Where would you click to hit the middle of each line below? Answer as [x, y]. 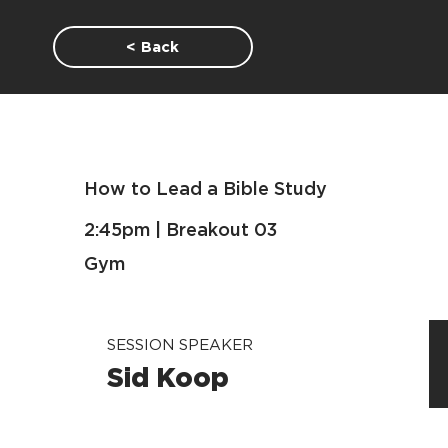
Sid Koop [168, 379]
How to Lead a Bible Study [205, 190]
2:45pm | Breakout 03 [180, 231]
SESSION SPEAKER [180, 346]
